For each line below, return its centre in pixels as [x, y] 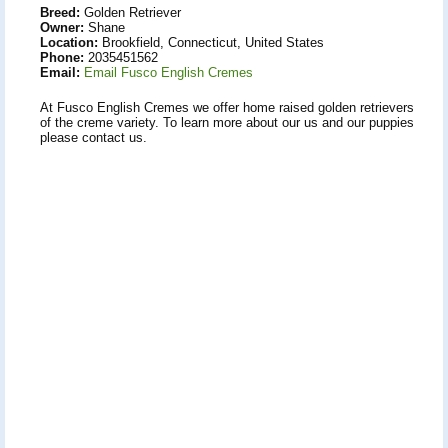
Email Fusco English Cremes [168, 72]
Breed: [60, 12]
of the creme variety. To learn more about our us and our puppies [227, 122]
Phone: [62, 57]
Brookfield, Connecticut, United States [211, 42]
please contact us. [93, 137]
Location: [69, 42]
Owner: [62, 27]
